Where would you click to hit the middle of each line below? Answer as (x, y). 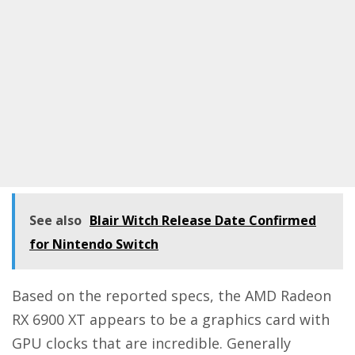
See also (55, 221)
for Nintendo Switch (94, 244)
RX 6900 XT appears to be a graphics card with (171, 320)
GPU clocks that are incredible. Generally (151, 344)
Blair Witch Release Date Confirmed (203, 221)
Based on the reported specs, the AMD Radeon (172, 296)
